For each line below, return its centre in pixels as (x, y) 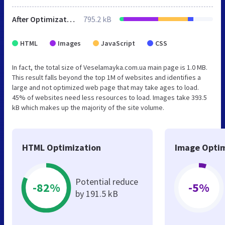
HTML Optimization (62, 147)
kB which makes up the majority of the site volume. (88, 107)
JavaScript (118, 43)
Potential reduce (107, 181)
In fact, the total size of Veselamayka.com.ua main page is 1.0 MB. (110, 67)
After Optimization (71, 19)
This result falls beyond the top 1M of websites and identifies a (106, 77)
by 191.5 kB (97, 193)
